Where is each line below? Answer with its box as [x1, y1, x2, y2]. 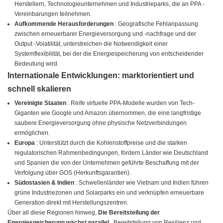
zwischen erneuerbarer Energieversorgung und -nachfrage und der [14, 30, 197, 38]
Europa [14, 139, 37, 147]
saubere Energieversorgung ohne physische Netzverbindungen [14, 119, 187, 127]
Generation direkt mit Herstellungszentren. [14, 199, 129, 207]
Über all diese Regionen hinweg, [7, 209, 98, 217]
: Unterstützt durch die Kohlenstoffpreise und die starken [36, 139, 188, 147]
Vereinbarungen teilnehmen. [14, 10, 92, 18]
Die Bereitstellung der [98, 209, 160, 217]
